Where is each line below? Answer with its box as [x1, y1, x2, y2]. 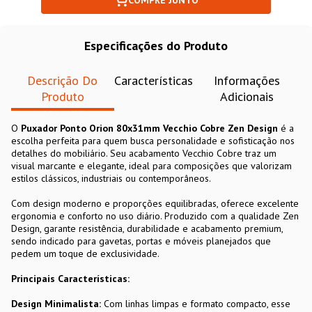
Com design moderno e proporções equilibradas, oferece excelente [11, 197, 299, 210]
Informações [213, 72, 280, 88]
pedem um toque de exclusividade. [11, 247, 159, 260]
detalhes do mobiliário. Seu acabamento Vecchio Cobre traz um [11, 147, 276, 159]
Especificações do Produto [84, 38, 228, 54]
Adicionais [219, 88, 274, 104]
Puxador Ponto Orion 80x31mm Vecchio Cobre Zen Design [21, 122, 278, 134]
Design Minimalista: [11, 297, 101, 310]
